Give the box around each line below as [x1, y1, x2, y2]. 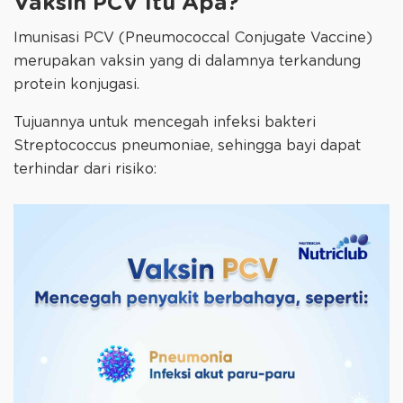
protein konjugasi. [13, 76, 139, 92]
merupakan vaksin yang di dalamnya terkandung [13, 53, 361, 68]
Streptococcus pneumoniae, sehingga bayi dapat [13, 138, 361, 153]
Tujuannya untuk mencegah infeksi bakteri [13, 114, 316, 130]
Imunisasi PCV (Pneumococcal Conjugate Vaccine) [13, 30, 372, 45]
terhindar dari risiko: [13, 161, 161, 176]
